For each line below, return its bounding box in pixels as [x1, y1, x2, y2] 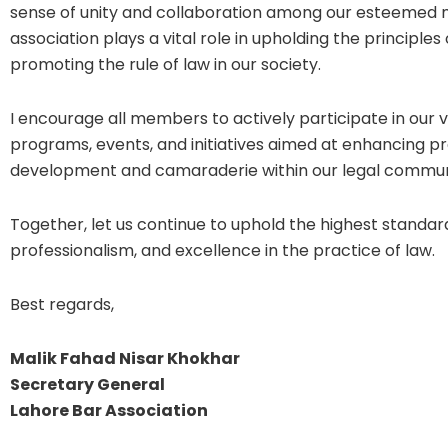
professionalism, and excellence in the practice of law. [10, 238, 435, 262]
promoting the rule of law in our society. [10, 52, 321, 76]
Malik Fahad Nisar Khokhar [10, 346, 240, 370]
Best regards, [10, 292, 114, 316]
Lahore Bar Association [10, 398, 208, 422]
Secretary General [10, 372, 165, 396]
